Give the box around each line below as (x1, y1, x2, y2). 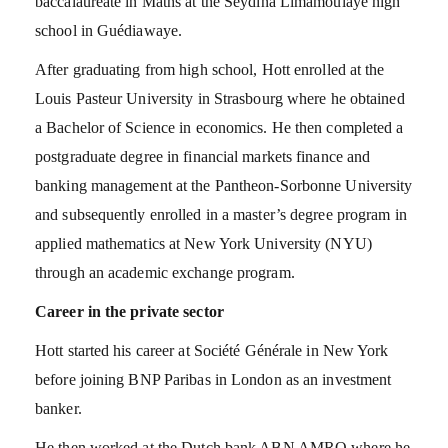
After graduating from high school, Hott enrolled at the (35, 60, 385, 78)
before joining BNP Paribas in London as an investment (35, 370, 392, 388)
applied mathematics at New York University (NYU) (35, 234, 372, 252)
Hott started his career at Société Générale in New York (35, 341, 389, 359)
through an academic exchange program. (35, 263, 295, 281)
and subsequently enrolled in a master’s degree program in (35, 205, 407, 223)
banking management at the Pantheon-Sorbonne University (35, 176, 413, 194)
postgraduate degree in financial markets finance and (35, 147, 371, 165)
